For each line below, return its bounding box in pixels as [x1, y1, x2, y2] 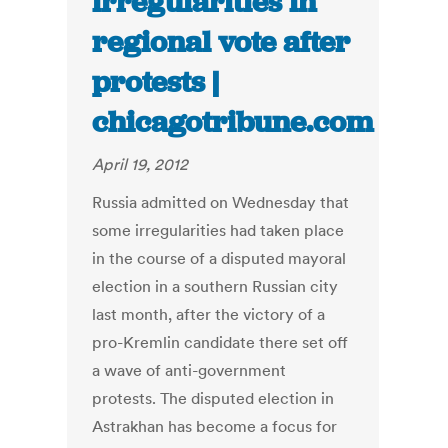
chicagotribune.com [92, 103, 374, 142]
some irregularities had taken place [92, 220, 345, 241]
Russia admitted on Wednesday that [92, 192, 350, 213]
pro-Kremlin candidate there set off [92, 332, 349, 353]
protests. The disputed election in [92, 388, 335, 409]
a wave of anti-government [92, 360, 287, 381]
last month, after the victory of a [92, 304, 326, 325]
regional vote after [92, 23, 351, 62]
